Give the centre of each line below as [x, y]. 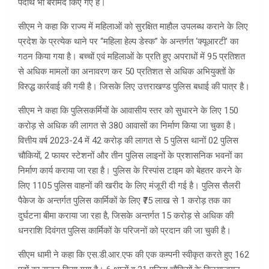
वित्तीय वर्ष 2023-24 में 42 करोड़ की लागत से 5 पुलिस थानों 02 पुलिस [128, 141]
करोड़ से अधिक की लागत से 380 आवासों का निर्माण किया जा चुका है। [127, 126]
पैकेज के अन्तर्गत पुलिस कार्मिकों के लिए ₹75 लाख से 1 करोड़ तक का [124, 201]
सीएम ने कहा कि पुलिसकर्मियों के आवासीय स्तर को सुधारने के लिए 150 [128, 111]
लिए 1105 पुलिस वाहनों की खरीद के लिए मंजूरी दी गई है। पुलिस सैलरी [129, 186]
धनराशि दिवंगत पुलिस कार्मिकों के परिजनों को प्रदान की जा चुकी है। [125, 231]
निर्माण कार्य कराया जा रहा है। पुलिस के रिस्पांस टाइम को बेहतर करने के [130, 171]
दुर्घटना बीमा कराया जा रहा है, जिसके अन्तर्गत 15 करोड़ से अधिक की [126, 216]
